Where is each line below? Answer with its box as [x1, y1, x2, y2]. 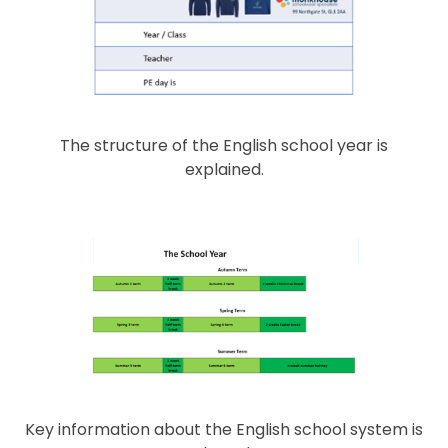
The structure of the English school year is [60, 134, 388, 158]
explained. [184, 158, 264, 182]
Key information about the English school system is [25, 417, 423, 441]
